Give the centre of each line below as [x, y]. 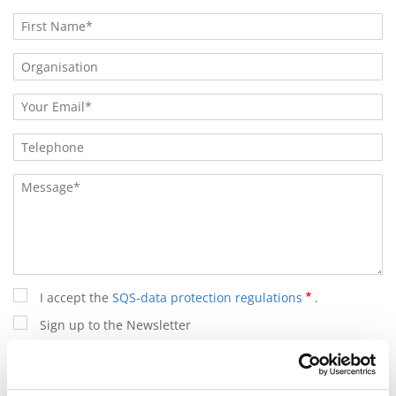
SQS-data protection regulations [207, 297]
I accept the [76, 297]
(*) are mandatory [66, 352]
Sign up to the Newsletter [115, 325]
